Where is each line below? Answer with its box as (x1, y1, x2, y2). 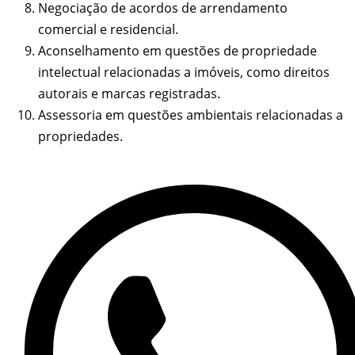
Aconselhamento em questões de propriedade (38, 42, 317, 60)
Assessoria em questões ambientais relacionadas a (38, 106, 343, 124)
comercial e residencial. (38, 21, 178, 39)
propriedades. (38, 128, 123, 146)
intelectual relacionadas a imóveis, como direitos (38, 63, 330, 82)
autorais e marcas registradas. (38, 85, 220, 103)
